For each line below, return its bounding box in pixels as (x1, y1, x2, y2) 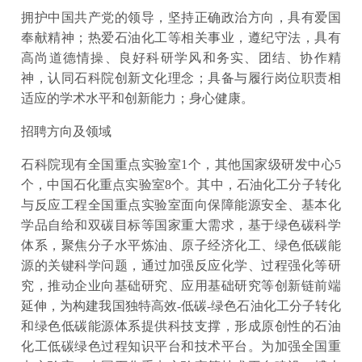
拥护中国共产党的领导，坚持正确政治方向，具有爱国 (21, 11, 341, 24)
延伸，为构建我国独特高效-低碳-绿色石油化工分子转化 (21, 299, 341, 313)
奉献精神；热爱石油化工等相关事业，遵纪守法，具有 (21, 31, 341, 44)
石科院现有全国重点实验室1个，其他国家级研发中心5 (21, 158, 341, 171)
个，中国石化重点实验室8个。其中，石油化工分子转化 (21, 178, 341, 192)
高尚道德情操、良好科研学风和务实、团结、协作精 (21, 51, 341, 65)
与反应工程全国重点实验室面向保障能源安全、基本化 (21, 198, 341, 212)
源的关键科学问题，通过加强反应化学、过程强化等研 (21, 259, 341, 272)
